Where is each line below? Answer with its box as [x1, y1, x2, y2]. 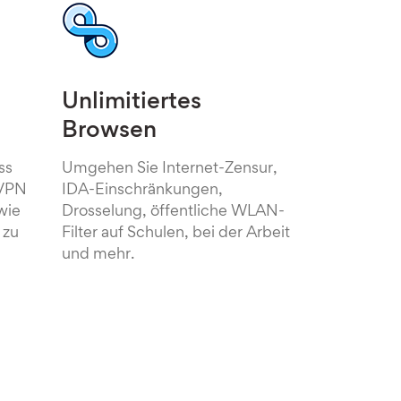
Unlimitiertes [61, 92, 201, 114]
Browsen [61, 121, 157, 142]
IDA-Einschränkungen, [61, 183, 223, 198]
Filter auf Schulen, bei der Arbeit [61, 226, 290, 241]
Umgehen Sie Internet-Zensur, [61, 162, 277, 176]
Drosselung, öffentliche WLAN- [61, 205, 285, 219]
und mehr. [61, 248, 134, 262]
